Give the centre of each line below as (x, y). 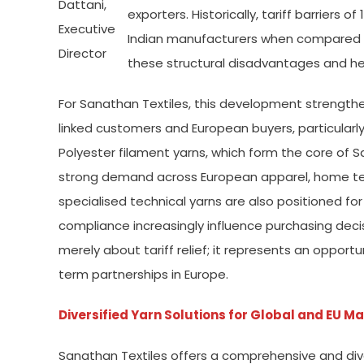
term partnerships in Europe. (143, 275)
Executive (87, 28)
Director (82, 53)
